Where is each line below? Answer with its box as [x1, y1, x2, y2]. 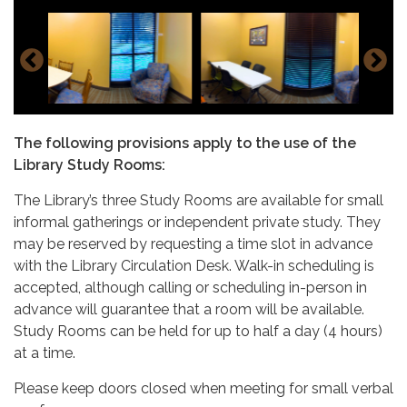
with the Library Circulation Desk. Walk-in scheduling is [14, 256, 374, 274]
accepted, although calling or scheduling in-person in [14, 278, 367, 296]
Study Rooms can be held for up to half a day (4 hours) [14, 322, 382, 340]
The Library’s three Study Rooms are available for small [14, 191, 383, 209]
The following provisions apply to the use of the [14, 134, 356, 152]
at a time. [14, 343, 75, 362]
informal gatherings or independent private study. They [14, 213, 381, 231]
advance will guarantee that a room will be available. [14, 300, 364, 318]
